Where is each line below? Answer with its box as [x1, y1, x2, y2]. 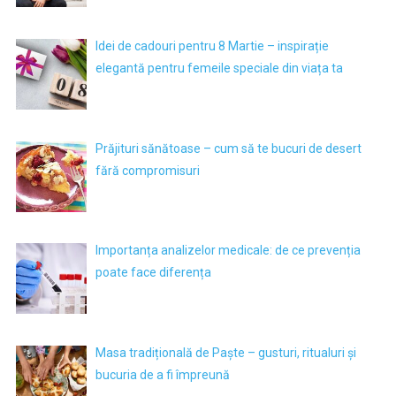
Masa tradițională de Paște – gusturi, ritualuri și [95, 345, 357, 360]
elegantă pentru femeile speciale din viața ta [95, 60, 344, 75]
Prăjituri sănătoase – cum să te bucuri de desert [95, 141, 362, 156]
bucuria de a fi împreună [95, 367, 231, 382]
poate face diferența [95, 265, 212, 280]
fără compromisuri [95, 163, 201, 178]
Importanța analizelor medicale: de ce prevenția [95, 243, 362, 258]
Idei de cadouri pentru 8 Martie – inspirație [95, 38, 330, 53]
